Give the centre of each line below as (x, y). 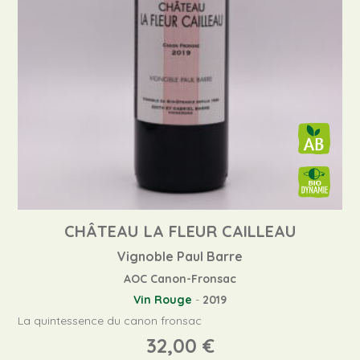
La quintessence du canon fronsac (110, 321)
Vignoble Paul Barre (180, 257)
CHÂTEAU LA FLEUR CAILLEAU (180, 231)
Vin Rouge (163, 300)
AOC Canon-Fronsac (180, 279)
